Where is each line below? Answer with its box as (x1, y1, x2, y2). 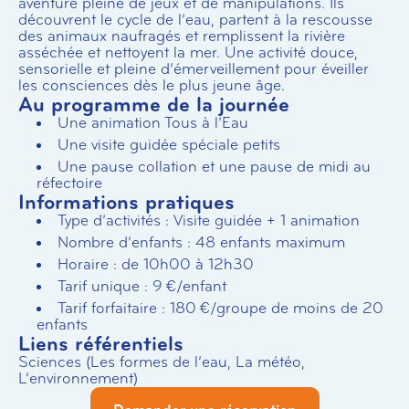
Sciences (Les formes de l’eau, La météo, (18, 352, 305, 372)
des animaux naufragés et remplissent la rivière (18, 26, 345, 46)
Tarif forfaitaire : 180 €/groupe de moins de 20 (58, 299, 383, 318)
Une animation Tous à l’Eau (58, 113, 248, 132)
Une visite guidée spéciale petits (58, 135, 280, 154)
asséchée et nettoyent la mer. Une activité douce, (18, 43, 358, 62)
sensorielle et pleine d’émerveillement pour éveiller (18, 59, 369, 79)
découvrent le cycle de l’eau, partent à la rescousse (18, 10, 372, 29)
